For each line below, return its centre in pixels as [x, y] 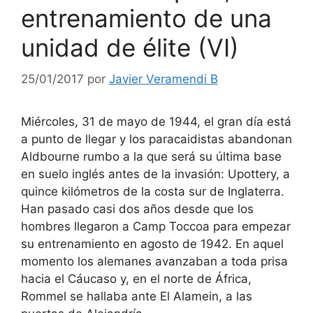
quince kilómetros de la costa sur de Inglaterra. [153, 191]
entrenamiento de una [146, 19]
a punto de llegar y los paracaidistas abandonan [156, 139]
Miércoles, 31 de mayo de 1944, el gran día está [156, 121]
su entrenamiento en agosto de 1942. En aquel [152, 243]
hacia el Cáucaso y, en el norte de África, [136, 278]
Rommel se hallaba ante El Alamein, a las [137, 296]
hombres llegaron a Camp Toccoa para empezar [156, 226]
